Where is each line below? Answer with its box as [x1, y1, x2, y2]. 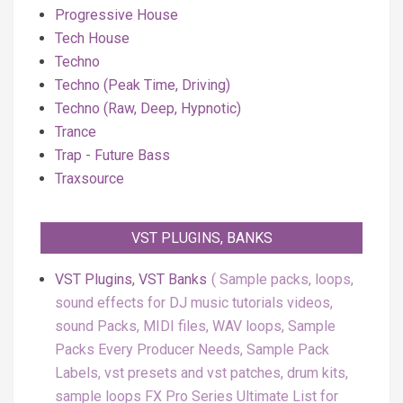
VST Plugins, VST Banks [55, 271, 207, 288]
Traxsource [55, 170, 124, 187]
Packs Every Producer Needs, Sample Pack [55, 341, 329, 358]
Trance [55, 123, 96, 140]
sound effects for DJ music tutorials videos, [55, 294, 333, 311]
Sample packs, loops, [219, 271, 354, 288]
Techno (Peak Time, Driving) [55, 76, 230, 94]
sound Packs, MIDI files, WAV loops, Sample [55, 318, 336, 335]
